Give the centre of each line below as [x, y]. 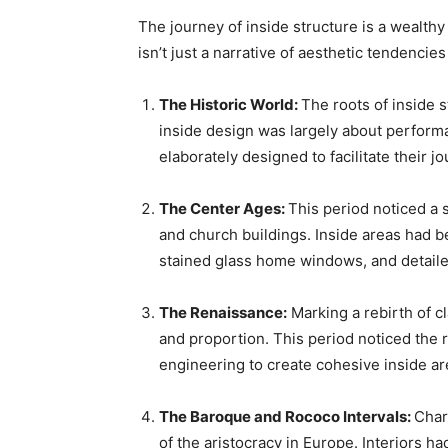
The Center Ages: [223, 208]
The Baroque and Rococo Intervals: [286, 416]
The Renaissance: [223, 312]
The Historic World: [230, 104]
